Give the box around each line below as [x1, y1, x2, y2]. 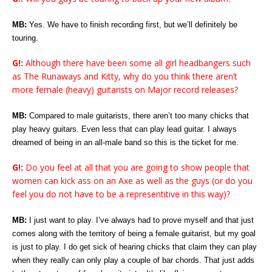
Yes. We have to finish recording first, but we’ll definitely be [27, 19, 237, 29]
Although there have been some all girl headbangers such [23, 56, 251, 69]
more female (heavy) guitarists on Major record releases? [12, 83, 238, 95]
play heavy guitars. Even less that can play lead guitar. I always [12, 124, 237, 134]
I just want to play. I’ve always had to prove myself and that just [27, 215, 254, 225]
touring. [12, 33, 38, 42]
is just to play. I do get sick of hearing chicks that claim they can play [12, 242, 257, 251]
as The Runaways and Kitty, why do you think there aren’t [12, 70, 237, 82]
